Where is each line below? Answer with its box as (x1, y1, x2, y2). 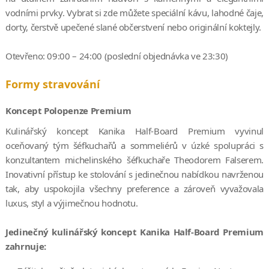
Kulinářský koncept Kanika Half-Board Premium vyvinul (5, 124, 264, 137)
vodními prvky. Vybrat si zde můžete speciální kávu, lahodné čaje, (5, 6, 264, 19)
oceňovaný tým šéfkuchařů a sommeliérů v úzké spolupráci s (5, 139, 264, 151)
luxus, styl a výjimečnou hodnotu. (5, 196, 138, 209)
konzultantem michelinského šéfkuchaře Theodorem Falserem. (5, 153, 264, 166)
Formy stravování (5, 76, 100, 91)
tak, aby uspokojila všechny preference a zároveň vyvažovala (5, 182, 264, 195)
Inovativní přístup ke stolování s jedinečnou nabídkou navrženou (5, 168, 264, 180)
